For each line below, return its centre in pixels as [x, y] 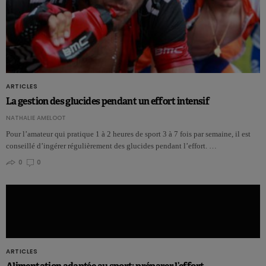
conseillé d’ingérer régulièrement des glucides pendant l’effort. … [111, 146]
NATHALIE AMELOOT [36, 118]
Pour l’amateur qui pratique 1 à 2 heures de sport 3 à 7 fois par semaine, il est [128, 134]
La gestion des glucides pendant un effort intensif [107, 102]
